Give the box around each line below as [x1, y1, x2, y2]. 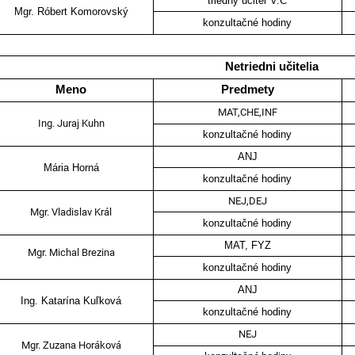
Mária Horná [43, 162, 99, 174]
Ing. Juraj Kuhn [37, 117, 105, 130]
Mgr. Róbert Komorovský [13, 6, 128, 18]
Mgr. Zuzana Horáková [21, 339, 121, 352]
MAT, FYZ [223, 239, 271, 252]
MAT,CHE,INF [217, 106, 277, 119]
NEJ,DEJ [227, 195, 267, 208]
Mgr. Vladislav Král [30, 206, 113, 219]
